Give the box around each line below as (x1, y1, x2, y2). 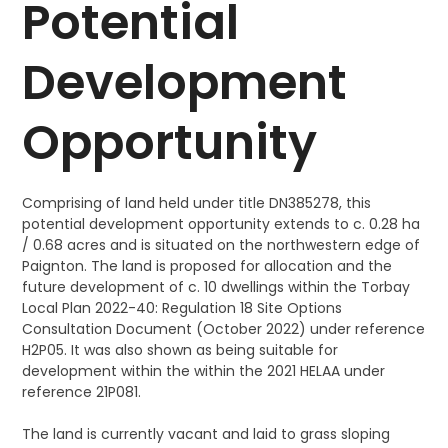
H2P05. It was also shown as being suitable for (22, 340, 339, 360)
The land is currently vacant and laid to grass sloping (22, 424, 391, 444)
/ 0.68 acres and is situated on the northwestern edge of (22, 235, 421, 255)
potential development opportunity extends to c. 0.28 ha (22, 214, 421, 234)
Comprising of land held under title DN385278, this (22, 193, 372, 213)
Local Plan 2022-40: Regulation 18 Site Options (22, 298, 343, 318)
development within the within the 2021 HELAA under (22, 361, 386, 381)
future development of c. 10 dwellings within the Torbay (22, 277, 411, 297)
